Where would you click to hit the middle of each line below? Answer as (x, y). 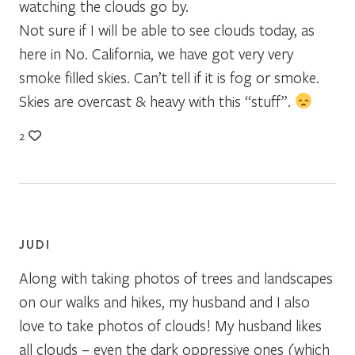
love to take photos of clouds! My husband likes (170, 325)
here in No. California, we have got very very (156, 53)
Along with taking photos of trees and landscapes (176, 277)
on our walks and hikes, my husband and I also (164, 301)
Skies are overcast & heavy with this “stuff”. (157, 101)
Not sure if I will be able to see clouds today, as (167, 29)
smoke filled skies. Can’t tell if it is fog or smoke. (169, 77)
